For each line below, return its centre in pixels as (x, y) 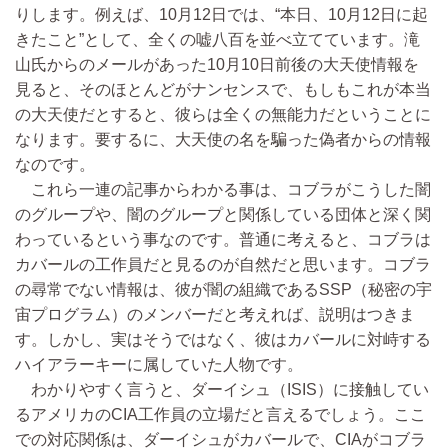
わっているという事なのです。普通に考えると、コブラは (223, 240)
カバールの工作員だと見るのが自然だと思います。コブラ (223, 265)
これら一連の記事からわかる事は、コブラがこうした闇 (223, 190)
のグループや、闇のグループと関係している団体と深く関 (223, 215)
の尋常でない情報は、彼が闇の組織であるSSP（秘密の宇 (223, 290)
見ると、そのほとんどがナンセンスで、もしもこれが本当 (223, 90)
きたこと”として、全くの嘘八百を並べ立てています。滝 (217, 40)
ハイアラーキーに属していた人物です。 (159, 365)
